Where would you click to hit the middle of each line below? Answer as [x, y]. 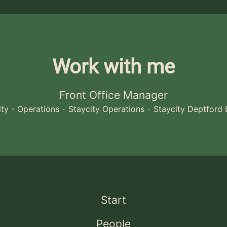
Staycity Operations [106, 109]
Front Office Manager [113, 95]
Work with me [113, 67]
